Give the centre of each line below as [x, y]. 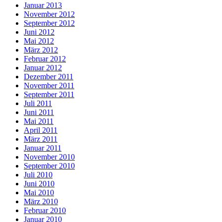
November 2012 [49, 14]
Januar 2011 [43, 148]
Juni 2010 [39, 183]
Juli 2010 [38, 174]
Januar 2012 [43, 67]
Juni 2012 [39, 32]
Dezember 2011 [49, 76]
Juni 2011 [39, 112]
